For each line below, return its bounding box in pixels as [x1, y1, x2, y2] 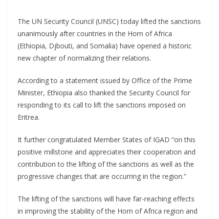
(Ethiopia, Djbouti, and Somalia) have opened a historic [18, 41, 192, 50]
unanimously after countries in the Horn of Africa [18, 28, 172, 38]
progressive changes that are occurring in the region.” [18, 171, 186, 181]
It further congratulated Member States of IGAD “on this [18, 134, 196, 144]
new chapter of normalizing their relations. [18, 53, 151, 63]
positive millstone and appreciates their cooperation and [18, 147, 196, 156]
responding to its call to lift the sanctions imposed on [18, 100, 186, 109]
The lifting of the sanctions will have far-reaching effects [18, 194, 195, 203]
